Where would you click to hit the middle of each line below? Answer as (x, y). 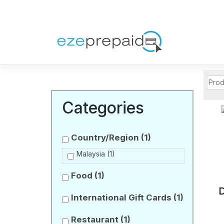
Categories (103, 107)
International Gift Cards (122, 198)
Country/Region (106, 138)
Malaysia (92, 154)
